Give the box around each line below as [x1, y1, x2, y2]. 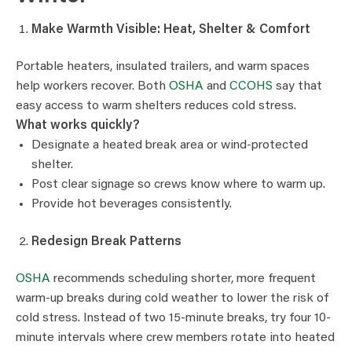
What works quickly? [16, 119, 140, 133]
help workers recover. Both [16, 80, 169, 93]
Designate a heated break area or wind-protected [31, 139, 308, 152]
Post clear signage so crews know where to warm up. [31, 178, 325, 192]
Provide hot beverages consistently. [31, 198, 232, 211]
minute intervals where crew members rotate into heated [16, 332, 335, 345]
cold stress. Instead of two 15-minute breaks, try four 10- [16, 312, 331, 325]
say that [273, 80, 322, 93]
